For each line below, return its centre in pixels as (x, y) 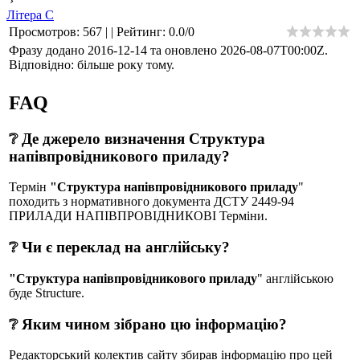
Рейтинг (139, 31)
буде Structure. (47, 292)
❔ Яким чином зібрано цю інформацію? (148, 324)
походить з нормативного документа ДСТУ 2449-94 (151, 202)
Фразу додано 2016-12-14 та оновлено (115, 50)
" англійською (295, 278)
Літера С (30, 14)
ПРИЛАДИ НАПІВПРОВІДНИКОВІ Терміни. (138, 216)
